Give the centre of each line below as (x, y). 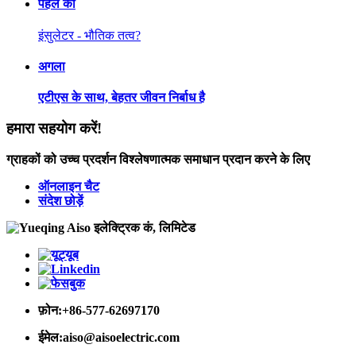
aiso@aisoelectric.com (121, 337)
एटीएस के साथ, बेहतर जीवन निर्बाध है (122, 98)
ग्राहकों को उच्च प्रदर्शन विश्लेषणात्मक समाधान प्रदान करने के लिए (158, 159)
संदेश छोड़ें (61, 200)
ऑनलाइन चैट (69, 186)
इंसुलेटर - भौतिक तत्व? (89, 35)
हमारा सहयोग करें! (54, 128)
